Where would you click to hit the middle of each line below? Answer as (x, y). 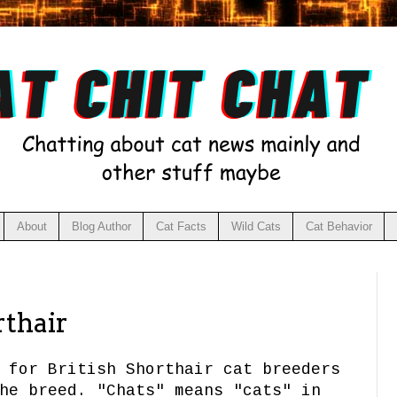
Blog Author (101, 226)
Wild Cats (256, 226)
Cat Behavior (339, 226)
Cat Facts (181, 226)
